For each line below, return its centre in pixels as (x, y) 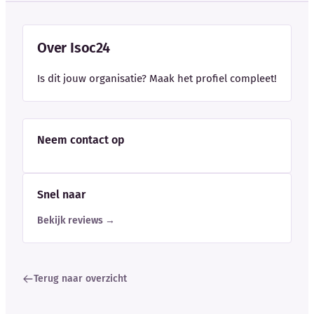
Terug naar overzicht (80, 278)
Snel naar (61, 194)
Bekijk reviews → (76, 220)
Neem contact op (81, 139)
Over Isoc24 (74, 47)
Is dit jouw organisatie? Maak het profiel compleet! (157, 78)
